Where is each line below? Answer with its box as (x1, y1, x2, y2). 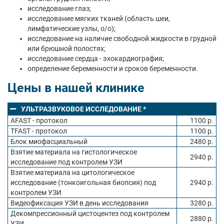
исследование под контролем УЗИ (10, 158, 122, 166)
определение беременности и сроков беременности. (27, 64, 198, 72)
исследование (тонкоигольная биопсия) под (10, 178, 156, 186)
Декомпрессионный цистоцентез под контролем (10, 209, 169, 217)
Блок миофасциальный (10, 137, 87, 145)
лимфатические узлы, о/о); (27, 24, 115, 32)
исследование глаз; (27, 4, 91, 12)
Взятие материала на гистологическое (10, 148, 137, 156)
